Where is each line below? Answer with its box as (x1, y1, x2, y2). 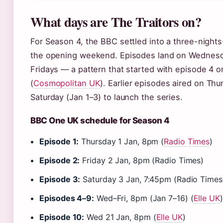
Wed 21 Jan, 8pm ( (84, 212, 156, 222)
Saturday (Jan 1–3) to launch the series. (30, 92, 183, 102)
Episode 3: (39, 174, 81, 184)
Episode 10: (39, 212, 85, 222)
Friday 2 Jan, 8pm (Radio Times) (80, 155, 204, 165)
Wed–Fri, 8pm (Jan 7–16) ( (94, 193, 194, 203)
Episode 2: (39, 155, 80, 165)
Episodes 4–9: (39, 193, 95, 203)
